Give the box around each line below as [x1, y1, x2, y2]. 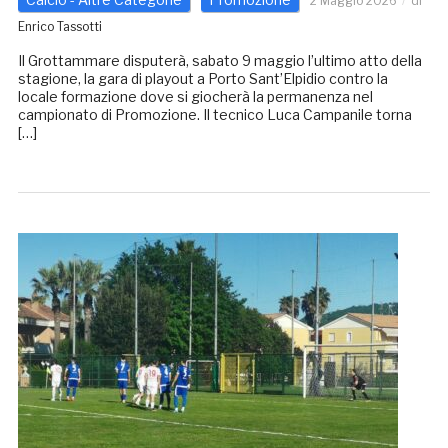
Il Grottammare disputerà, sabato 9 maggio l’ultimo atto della [17, 52, 422, 70]
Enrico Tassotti [17, 19, 102, 35]
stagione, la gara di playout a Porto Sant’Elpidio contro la [17, 70, 388, 88]
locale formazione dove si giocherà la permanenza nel [17, 88, 373, 106]
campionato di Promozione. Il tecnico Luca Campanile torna [17, 106, 412, 124]
